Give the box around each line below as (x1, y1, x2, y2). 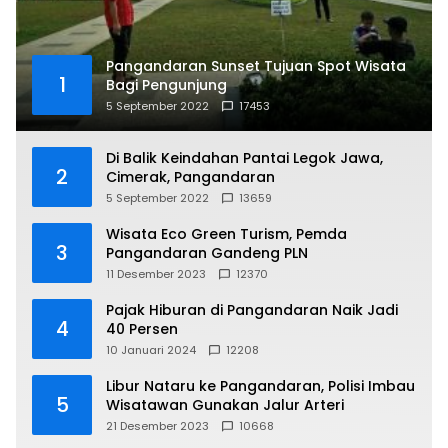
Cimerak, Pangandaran (106, 167, 275, 188)
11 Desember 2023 (106, 266, 206, 283)
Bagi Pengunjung (106, 75, 227, 96)
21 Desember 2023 (106, 418, 209, 435)
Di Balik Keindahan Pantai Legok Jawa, (106, 148, 383, 169)
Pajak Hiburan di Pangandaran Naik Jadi (106, 300, 398, 321)
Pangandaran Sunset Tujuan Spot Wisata (106, 56, 406, 77)
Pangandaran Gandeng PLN (106, 243, 308, 264)
